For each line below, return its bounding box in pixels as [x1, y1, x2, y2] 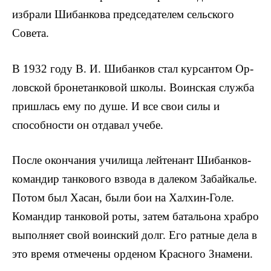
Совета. [12, 27, 49, 40]
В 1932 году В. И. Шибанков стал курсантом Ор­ [12, 62, 253, 75]
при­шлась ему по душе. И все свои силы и [12, 99, 220, 113]
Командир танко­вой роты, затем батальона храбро [12, 209, 259, 223]
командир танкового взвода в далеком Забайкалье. [12, 172, 257, 185]
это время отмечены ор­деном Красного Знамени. [12, 247, 253, 260]
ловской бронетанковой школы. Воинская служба [12, 80, 254, 94]
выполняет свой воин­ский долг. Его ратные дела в [12, 228, 257, 241]
